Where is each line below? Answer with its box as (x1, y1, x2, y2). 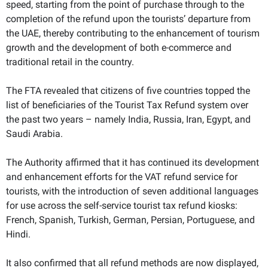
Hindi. (6, 228, 31, 240)
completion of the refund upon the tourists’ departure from (6, 13, 251, 25)
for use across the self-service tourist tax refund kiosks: (6, 199, 237, 211)
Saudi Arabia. (6, 127, 63, 139)
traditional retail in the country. (6, 56, 134, 68)
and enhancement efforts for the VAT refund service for (6, 170, 237, 182)
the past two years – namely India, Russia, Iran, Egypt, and (6, 113, 251, 125)
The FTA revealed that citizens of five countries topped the (6, 84, 250, 96)
